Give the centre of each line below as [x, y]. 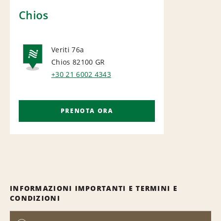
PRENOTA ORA [87, 110]
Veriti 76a [68, 49]
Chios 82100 [72, 62]
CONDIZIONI [35, 198]
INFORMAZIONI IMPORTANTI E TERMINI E [94, 188]
